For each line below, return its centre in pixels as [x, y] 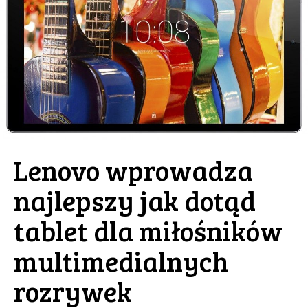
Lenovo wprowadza [133, 170]
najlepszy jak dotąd [135, 200]
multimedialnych [121, 261]
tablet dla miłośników [148, 230]
